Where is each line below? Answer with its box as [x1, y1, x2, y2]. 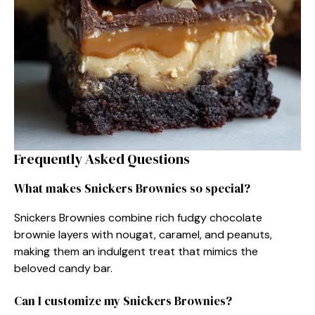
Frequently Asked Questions [14, 148, 190, 169]
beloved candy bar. [14, 260, 112, 276]
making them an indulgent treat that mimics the [14, 243, 258, 259]
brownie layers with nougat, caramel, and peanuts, [14, 226, 272, 242]
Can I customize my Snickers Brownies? [14, 292, 232, 309]
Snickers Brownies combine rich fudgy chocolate [14, 210, 262, 225]
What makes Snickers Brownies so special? [14, 179, 250, 197]
